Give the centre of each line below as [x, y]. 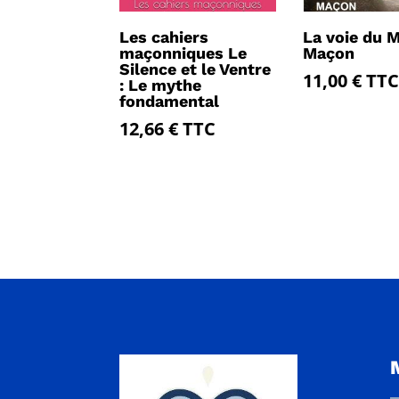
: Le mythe [161, 85]
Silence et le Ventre [195, 69]
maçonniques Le [183, 53]
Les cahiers [164, 37]
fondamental [170, 102]
